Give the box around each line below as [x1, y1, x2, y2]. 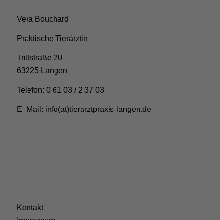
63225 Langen [16, 66, 67, 75]
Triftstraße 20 [16, 54, 62, 62]
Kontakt [16, 203, 43, 212]
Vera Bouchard [16, 15, 69, 24]
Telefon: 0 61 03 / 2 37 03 [16, 85, 104, 94]
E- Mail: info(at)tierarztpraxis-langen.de [16, 105, 151, 114]
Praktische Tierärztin [16, 34, 88, 43]
